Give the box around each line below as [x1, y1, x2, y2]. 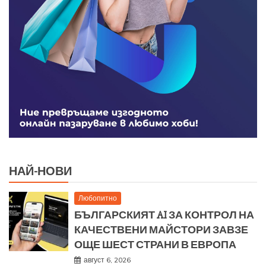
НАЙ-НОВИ [9, 164, 72, 179]
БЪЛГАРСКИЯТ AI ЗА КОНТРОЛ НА [74, 208, 254, 222]
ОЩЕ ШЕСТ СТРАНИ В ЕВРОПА [74, 238, 236, 252]
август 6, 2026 [84, 255, 131, 265]
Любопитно [78, 194, 117, 203]
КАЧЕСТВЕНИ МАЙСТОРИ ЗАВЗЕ [74, 223, 248, 237]
